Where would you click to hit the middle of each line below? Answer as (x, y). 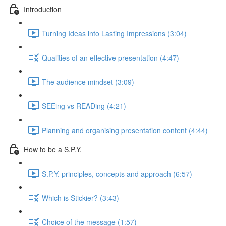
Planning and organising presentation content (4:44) (125, 130)
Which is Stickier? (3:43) (80, 197)
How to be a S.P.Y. (53, 149)
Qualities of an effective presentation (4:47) (110, 57)
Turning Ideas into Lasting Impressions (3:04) (114, 33)
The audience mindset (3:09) (88, 81)
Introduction (43, 9)
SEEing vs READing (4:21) (84, 106)
